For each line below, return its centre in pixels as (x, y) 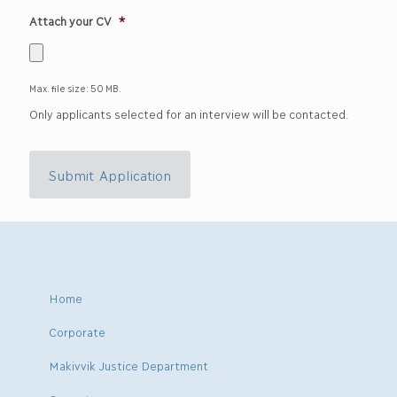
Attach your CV (70, 20)
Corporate (77, 331)
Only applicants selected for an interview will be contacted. (189, 113)
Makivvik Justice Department (128, 365)
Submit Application (110, 174)
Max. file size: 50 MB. (75, 88)
